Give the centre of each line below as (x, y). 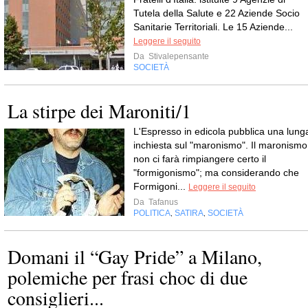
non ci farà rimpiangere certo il (200, 159)
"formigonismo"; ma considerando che (216, 173)
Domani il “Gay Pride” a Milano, (135, 256)
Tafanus (162, 202)
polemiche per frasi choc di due (128, 277)
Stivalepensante (178, 56)
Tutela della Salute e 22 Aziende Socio (217, 13)
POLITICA (152, 213)
